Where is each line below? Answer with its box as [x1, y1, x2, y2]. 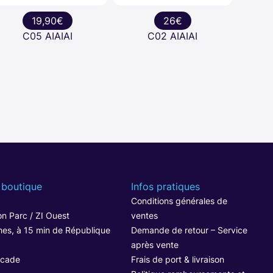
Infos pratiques [130, 180, 200, 193]
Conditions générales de [130, 195, 227, 206]
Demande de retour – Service [130, 224, 247, 235]
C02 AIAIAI [147, 30, 198, 43]
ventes [130, 210, 158, 221]
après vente [130, 239, 179, 250]
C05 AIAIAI [23, 30, 73, 43]
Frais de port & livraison [130, 253, 224, 264]
